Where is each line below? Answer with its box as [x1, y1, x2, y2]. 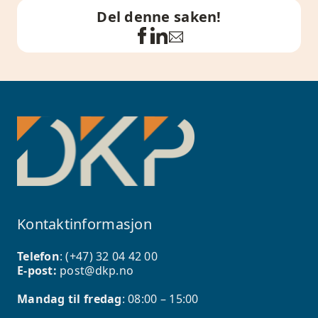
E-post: [17, 263, 60, 279]
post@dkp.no [60, 263, 134, 279]
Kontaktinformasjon [17, 214, 152, 234]
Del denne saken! [97, 6, 221, 26]
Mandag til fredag [17, 291, 122, 307]
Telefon [17, 248, 60, 265]
